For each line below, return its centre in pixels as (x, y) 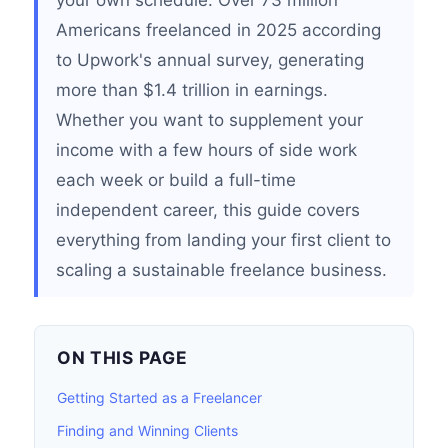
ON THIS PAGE (122, 357)
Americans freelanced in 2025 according (218, 30)
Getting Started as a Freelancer (159, 397)
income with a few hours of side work (206, 150)
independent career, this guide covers (208, 210)
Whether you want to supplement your (209, 120)
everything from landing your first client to (223, 240)
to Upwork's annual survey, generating (210, 60)
